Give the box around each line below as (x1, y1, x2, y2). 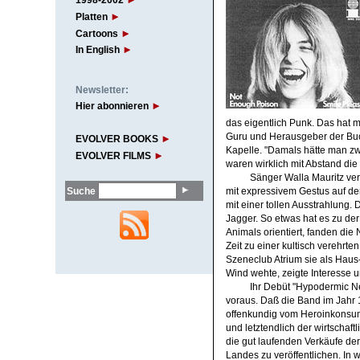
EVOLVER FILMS (75, 150, 151, 162)
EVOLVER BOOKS (75, 133, 158, 145)
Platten (75, 10, 108, 22)
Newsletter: (75, 84, 129, 96)
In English (75, 44, 120, 56)
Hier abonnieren (75, 100, 149, 112)
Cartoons (75, 27, 118, 39)
